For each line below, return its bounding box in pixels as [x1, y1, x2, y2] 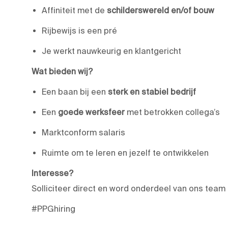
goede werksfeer [58, 107, 125, 117]
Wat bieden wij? [32, 66, 93, 76]
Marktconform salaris [42, 127, 125, 137]
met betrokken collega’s [125, 107, 220, 117]
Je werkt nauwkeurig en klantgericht [42, 46, 181, 55]
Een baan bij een [42, 87, 108, 96]
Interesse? [32, 168, 73, 178]
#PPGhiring [32, 204, 75, 213]
